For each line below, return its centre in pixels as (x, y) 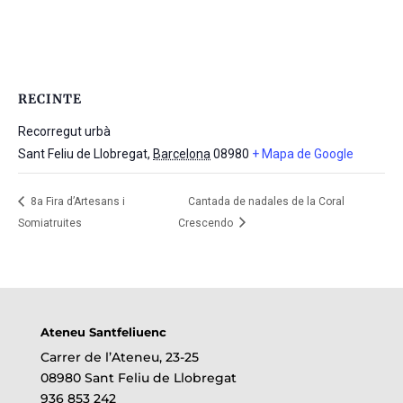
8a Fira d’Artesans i (76, 202)
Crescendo (207, 223)
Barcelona (182, 153)
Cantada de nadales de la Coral (267, 202)
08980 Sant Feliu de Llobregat (138, 377)
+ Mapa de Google (303, 153)
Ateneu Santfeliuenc (103, 331)
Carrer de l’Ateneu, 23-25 (119, 357)
